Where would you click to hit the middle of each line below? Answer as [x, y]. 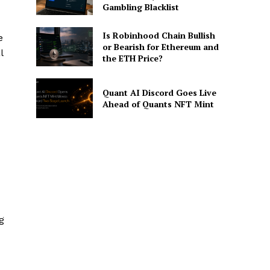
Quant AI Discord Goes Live [159, 93]
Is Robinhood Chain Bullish [159, 36]
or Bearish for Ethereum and [160, 47]
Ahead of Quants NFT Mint [158, 104]
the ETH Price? [132, 58]
